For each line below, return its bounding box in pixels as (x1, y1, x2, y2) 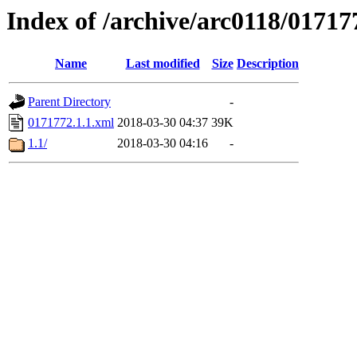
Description (237, 57, 299, 71)
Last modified (125, 57, 200, 71)
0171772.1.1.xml (28, 116, 114, 130)
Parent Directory (28, 95, 111, 109)
